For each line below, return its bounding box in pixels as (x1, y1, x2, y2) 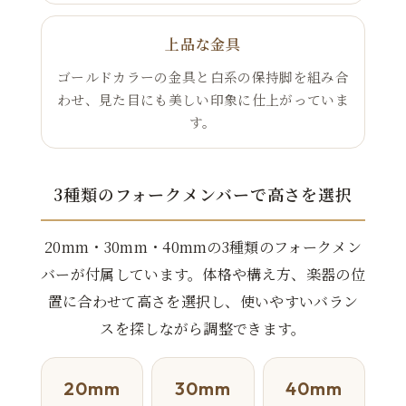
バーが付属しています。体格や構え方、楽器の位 (40, 264, 366, 285)
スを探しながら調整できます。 (100, 318, 306, 340)
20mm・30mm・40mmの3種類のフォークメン (44, 237, 362, 258)
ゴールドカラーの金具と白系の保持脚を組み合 (57, 66, 349, 86)
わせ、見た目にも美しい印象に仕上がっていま (57, 89, 349, 109)
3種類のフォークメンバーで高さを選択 (53, 182, 353, 207)
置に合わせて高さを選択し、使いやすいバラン (47, 291, 359, 313)
